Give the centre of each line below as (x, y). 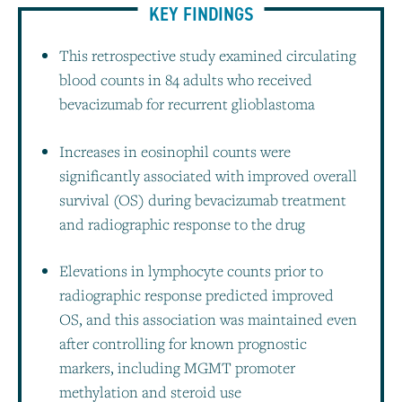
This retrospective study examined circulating (208, 56)
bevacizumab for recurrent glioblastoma (187, 104)
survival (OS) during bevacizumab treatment (203, 199)
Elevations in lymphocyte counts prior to (191, 270)
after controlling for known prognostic (183, 343)
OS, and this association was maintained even (208, 319)
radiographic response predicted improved (197, 294)
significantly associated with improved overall (208, 175)
